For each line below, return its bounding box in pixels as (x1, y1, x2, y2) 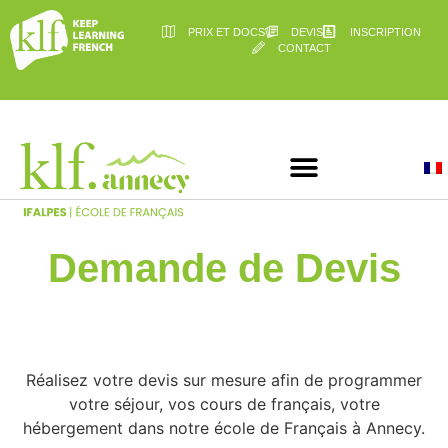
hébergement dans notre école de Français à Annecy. (23, 417, 425, 438)
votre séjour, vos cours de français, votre (68, 393, 380, 414)
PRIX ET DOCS (188, 25, 266, 38)
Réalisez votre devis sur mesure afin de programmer (26, 369, 422, 390)
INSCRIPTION (349, 25, 421, 38)
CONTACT (277, 41, 331, 54)
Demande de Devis (47, 245, 401, 290)
